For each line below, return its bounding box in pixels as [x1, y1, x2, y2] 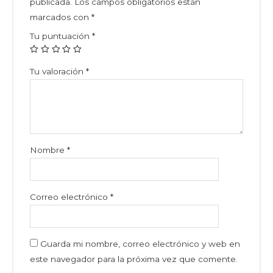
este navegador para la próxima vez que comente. [30, 253, 238, 264]
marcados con [30, 12, 92, 22]
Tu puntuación [30, 30, 93, 41]
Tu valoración [30, 66, 87, 76]
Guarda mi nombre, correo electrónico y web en [40, 238, 241, 249]
